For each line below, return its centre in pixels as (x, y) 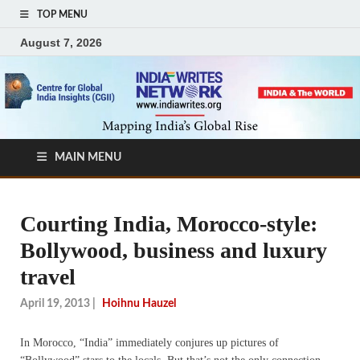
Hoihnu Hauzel (139, 303)
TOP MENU (62, 14)
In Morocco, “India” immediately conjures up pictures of (149, 342)
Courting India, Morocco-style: (169, 224)
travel (48, 277)
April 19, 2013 (55, 303)
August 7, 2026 (61, 42)
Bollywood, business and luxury (174, 251)
